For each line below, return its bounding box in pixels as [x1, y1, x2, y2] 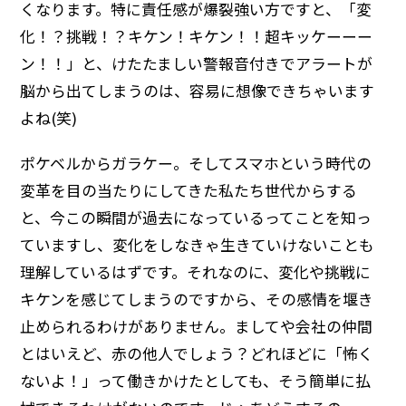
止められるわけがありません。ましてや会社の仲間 [20, 314, 373, 337]
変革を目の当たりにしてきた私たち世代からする [20, 179, 358, 201]
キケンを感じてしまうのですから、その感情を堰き [20, 287, 374, 310]
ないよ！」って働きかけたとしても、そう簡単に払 [20, 369, 372, 391]
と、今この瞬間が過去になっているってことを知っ [20, 206, 372, 228]
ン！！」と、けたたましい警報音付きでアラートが [20, 52, 373, 74]
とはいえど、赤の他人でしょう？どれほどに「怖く [20, 342, 374, 364]
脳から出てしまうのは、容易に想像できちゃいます [20, 79, 375, 101]
